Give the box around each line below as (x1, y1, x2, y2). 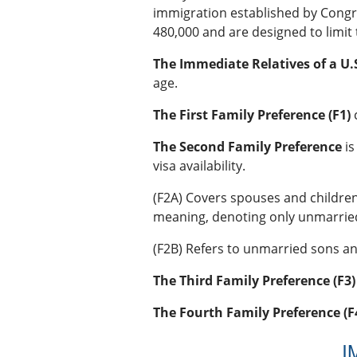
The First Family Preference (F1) (153, 106, 351, 124)
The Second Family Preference (153, 138, 342, 156)
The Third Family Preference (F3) (153, 272, 355, 290)
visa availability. (153, 157, 245, 175)
